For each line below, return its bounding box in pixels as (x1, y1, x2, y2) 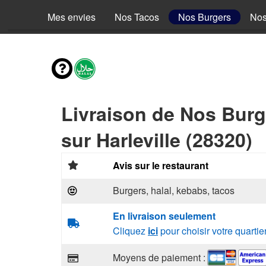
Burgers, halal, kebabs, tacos (113, 183, 235, 197)
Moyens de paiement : (113, 250, 205, 264)
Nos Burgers (178, 10, 231, 24)
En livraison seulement (113, 209, 216, 223)
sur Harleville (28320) (61, 126, 252, 153)
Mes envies (47, 10, 96, 24)
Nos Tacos (115, 10, 159, 24)
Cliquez (113, 224, 148, 237)
